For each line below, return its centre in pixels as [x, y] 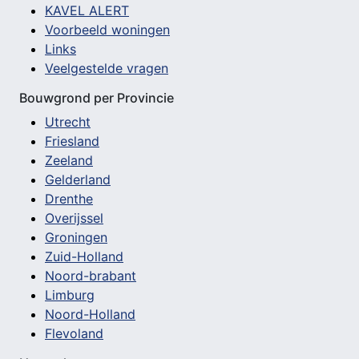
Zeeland [69, 161]
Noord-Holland [90, 315]
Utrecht [68, 122]
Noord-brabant [91, 276]
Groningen [76, 238]
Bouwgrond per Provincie [97, 98]
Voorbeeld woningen [107, 30]
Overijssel [74, 218]
